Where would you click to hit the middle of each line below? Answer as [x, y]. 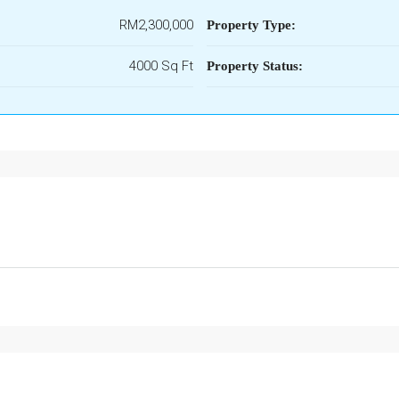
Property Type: [251, 25]
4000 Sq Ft [161, 66]
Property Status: [254, 66]
